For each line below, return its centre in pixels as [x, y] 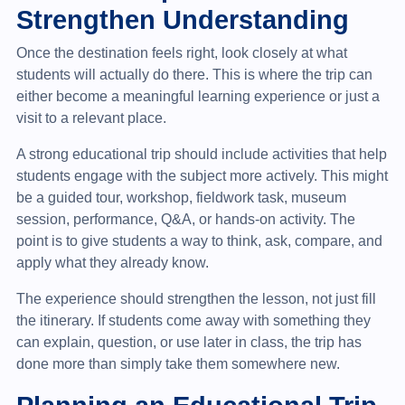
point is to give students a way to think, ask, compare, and [199, 240]
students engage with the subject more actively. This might [202, 175]
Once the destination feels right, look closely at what [181, 52]
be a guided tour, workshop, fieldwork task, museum [181, 197]
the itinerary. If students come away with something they [193, 320]
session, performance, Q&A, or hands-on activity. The [185, 219]
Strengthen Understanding [182, 19]
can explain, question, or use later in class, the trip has [188, 342]
